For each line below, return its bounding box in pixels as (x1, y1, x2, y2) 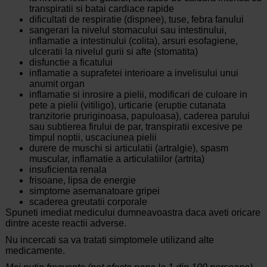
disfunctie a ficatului (29, 57, 113, 68)
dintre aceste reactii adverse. (5, 218, 126, 229)
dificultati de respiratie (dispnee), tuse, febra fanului (29, 14, 244, 25)
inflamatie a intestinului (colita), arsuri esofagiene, (29, 36, 238, 46)
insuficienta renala (29, 164, 107, 175)
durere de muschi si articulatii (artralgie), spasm (29, 143, 228, 154)
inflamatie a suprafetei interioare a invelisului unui (29, 68, 238, 79)
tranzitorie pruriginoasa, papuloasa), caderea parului (29, 111, 250, 122)
